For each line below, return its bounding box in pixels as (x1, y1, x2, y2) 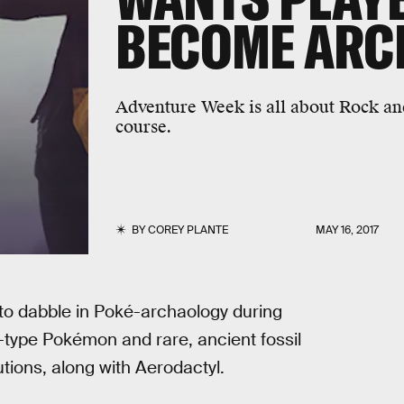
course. (115, 116, 171, 138)
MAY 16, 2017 (316, 223, 380, 237)
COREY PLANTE (147, 223, 228, 237)
